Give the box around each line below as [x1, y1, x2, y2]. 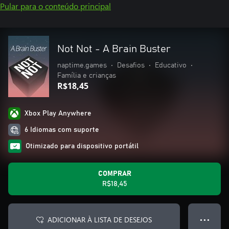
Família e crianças [57, 72, 116, 79]
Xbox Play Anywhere [25, 110, 91, 117]
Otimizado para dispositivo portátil [26, 143, 139, 150]
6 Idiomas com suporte [25, 126, 99, 133]
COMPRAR [98, 170, 131, 177]
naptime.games [57, 62, 107, 69]
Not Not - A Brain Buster [57, 44, 171, 54]
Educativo [155, 62, 187, 69]
